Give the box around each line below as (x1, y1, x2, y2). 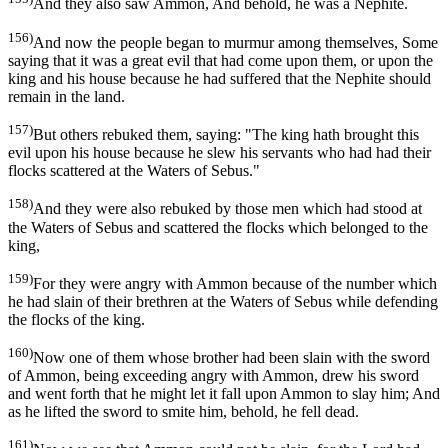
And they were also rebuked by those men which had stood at (33, 200, 422, 218)
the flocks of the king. (8, 310, 145, 328)
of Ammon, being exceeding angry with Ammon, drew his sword (8, 367, 419, 385)
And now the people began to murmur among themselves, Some (33, 33, 438, 51)
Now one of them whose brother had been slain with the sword (33, 349, 430, 367)
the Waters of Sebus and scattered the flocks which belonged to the (8, 218, 428, 236)
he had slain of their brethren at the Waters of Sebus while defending (8, 292, 438, 310)
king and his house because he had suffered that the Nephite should (8, 69, 431, 87)
